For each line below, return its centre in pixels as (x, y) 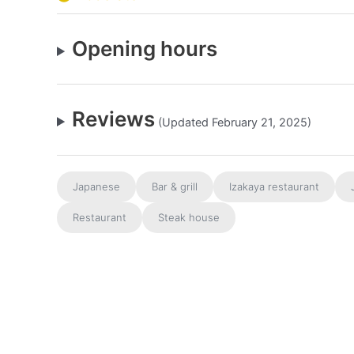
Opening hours (145, 49)
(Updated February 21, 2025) (233, 122)
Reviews (114, 119)
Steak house (189, 217)
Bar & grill (175, 186)
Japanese (96, 186)
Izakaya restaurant (274, 186)
